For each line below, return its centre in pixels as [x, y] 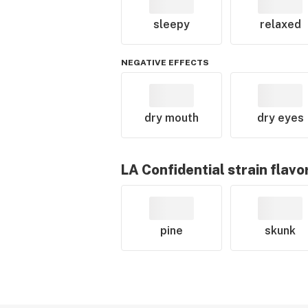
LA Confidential [173, 170]
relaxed [280, 24]
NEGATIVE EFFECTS [165, 63]
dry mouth [171, 118]
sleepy [171, 24]
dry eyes [280, 118]
